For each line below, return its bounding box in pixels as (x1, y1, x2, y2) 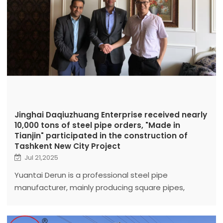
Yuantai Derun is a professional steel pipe (14, 169, 168, 180)
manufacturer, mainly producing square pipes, (14, 182, 185, 193)
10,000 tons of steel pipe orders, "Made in (14, 119, 180, 130)
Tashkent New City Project (14, 140, 120, 151)
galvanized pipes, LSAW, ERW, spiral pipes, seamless (14, 194, 204, 205)
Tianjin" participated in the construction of (14, 130, 188, 141)
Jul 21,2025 (24, 152, 58, 162)
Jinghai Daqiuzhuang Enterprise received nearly (14, 109, 207, 120)
